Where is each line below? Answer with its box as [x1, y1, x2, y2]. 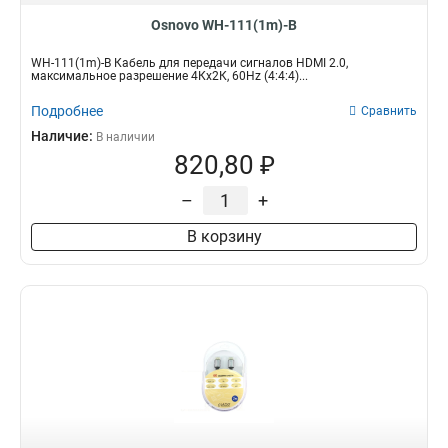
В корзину [186, 227, 262, 246]
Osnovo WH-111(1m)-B [151, 17, 297, 33]
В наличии [96, 130, 155, 144]
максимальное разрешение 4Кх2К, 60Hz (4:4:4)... [31, 69, 308, 83]
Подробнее [31, 103, 103, 119]
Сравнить [361, 104, 417, 118]
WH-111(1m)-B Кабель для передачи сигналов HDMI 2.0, [31, 56, 348, 70]
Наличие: [31, 128, 96, 144]
